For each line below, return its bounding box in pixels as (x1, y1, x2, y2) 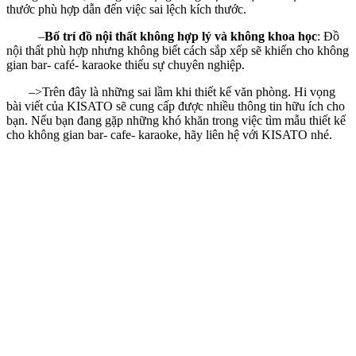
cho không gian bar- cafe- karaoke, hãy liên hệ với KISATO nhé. (6, 127, 332, 141)
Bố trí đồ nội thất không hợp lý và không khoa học (44, 29, 317, 43)
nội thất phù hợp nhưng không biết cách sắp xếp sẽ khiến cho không (6, 43, 349, 57)
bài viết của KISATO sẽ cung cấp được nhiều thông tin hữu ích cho (6, 99, 345, 113)
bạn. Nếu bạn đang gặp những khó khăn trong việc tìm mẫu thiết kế (6, 113, 346, 127)
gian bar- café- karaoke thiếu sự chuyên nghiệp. (6, 57, 245, 72)
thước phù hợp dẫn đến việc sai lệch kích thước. (6, 2, 246, 16)
